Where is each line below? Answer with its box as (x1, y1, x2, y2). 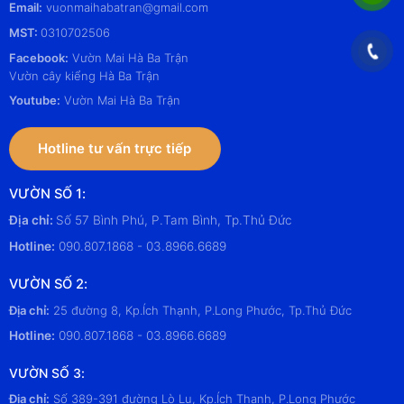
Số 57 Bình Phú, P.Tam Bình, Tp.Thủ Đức (55, 213, 292, 228)
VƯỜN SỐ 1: (8, 186, 86, 203)
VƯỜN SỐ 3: (8, 364, 85, 381)
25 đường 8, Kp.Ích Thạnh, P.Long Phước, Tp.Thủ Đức (49, 303, 352, 318)
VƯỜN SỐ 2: (8, 276, 87, 293)
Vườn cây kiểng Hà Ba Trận (8, 68, 160, 83)
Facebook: (8, 50, 69, 65)
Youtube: (8, 93, 60, 108)
